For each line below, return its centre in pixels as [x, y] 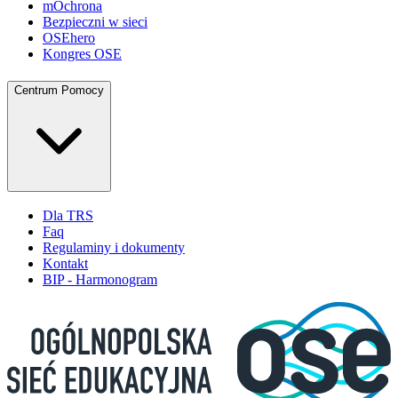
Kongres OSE [82, 53]
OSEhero [69, 37]
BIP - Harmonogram [100, 280]
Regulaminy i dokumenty [114, 248]
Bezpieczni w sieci [95, 21]
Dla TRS [68, 216]
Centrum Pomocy [59, 90]
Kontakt [65, 264]
